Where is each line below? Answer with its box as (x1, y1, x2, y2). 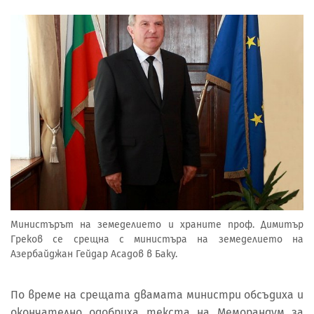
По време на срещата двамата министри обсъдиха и (11, 288, 303, 302)
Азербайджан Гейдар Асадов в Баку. (11, 247, 177, 260)
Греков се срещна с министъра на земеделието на (11, 233, 303, 245)
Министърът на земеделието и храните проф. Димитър (11, 218, 303, 231)
